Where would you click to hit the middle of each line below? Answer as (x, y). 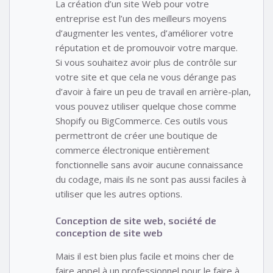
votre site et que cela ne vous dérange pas (146, 76)
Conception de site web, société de (136, 221)
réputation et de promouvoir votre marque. (147, 47)
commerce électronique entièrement (133, 150)
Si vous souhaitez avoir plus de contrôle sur (146, 62)
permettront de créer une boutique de (136, 135)
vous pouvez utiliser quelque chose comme (146, 106)
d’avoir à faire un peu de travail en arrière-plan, (153, 91)
